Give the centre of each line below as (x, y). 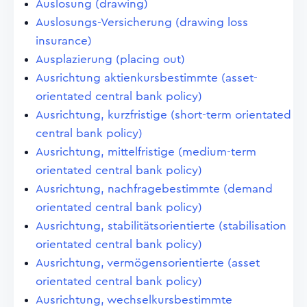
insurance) (64, 41)
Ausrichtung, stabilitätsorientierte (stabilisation (161, 226)
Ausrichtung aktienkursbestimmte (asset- (147, 78)
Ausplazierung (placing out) (110, 59)
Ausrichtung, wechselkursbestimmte (134, 300)
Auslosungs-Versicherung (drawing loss (142, 22)
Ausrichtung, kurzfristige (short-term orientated (163, 115)
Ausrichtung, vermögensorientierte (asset (148, 263)
